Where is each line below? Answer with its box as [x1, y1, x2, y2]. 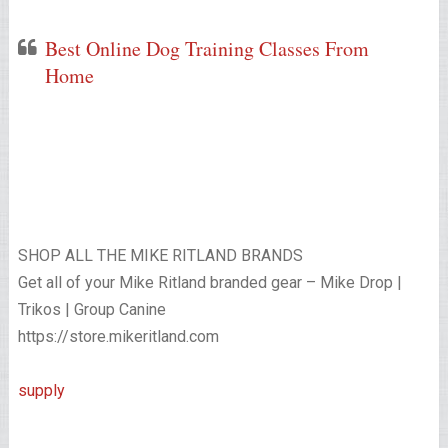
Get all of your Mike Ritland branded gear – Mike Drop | [17, 273, 402, 293]
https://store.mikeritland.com [17, 327, 219, 347]
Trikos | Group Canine [17, 300, 166, 320]
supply [17, 381, 65, 401]
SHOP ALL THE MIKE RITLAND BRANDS [17, 246, 303, 266]
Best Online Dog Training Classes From [44, 35, 369, 63]
